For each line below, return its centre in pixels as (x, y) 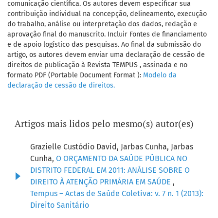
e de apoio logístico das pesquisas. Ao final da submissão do (104, 45)
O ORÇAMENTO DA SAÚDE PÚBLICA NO (122, 159)
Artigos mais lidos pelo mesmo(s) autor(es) (104, 124)
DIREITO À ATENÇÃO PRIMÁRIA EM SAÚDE (101, 182)
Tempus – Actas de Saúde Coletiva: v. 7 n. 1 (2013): (117, 194)
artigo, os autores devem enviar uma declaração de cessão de (106, 55)
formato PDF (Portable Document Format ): (75, 75)
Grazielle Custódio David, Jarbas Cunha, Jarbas (112, 147)
